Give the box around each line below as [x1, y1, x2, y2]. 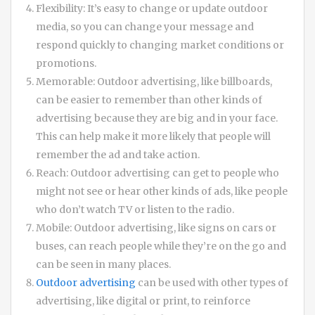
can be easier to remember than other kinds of [36, 93, 262, 106]
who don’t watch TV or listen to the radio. [36, 202, 234, 216]
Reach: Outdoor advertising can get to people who [36, 166, 279, 179]
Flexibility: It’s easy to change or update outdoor [36, 1, 268, 15]
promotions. [36, 56, 96, 70]
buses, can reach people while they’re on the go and [36, 239, 286, 252]
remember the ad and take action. [36, 148, 200, 161]
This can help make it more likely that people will [36, 129, 271, 143]
